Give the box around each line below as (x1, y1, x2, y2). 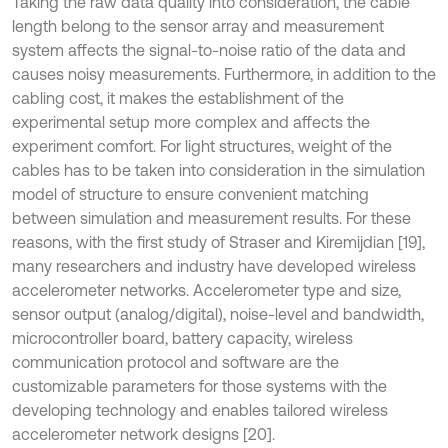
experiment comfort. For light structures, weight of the (12, 137, 392, 155)
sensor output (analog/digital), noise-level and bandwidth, (12, 305, 424, 323)
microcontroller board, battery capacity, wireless (12, 329, 353, 347)
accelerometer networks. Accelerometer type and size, (12, 281, 401, 299)
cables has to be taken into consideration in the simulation (12, 161, 425, 179)
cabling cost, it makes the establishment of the (12, 89, 344, 107)
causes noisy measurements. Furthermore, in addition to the (12, 65, 436, 83)
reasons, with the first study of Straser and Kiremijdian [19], (12, 233, 425, 251)
